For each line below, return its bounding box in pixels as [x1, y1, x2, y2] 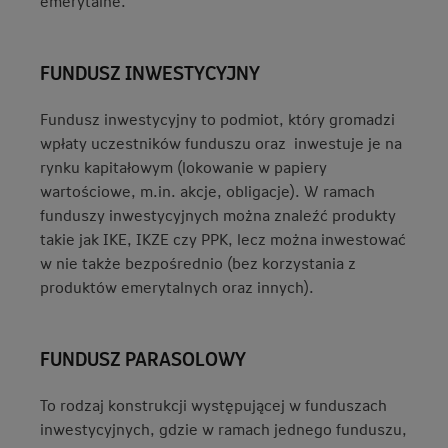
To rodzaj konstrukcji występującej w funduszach [40, 394, 387, 415]
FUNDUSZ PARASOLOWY [40, 344, 246, 372]
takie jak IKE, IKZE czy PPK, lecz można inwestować [40, 228, 406, 249]
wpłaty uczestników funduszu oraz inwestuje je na [40, 132, 402, 153]
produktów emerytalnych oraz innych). [40, 276, 314, 297]
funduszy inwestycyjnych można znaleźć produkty [40, 204, 396, 225]
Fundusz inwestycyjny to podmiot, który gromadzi [40, 108, 395, 129]
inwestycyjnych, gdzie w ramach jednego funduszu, [40, 418, 407, 439]
